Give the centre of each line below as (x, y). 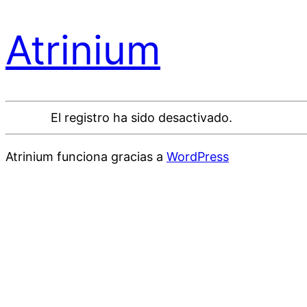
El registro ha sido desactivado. (142, 117)
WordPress (198, 156)
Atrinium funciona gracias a (86, 156)
